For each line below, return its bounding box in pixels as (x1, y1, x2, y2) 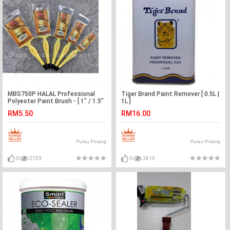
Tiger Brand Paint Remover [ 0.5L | (121, 90, 220, 98)
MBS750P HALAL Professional (8, 90, 95, 98)
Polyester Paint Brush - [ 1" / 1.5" (8, 98, 104, 105)
